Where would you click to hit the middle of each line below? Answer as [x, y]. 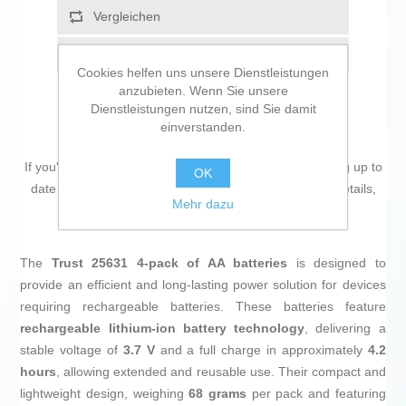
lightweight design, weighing [105, 394]
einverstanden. [203, 127]
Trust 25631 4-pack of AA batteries [169, 263]
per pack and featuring [316, 394]
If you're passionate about [100, 167]
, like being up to [335, 167]
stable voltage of [72, 350]
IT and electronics [232, 167]
